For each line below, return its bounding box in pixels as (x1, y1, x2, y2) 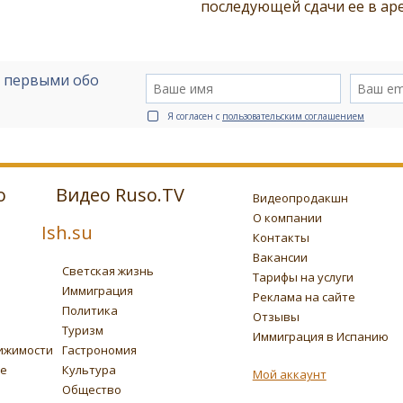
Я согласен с (167, 110, 222, 123)
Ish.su (41, 220, 93, 246)
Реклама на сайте (252, 289, 355, 306)
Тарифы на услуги (252, 269, 354, 286)
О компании (252, 210, 322, 227)
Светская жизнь (61, 263, 154, 280)
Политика (61, 302, 118, 319)
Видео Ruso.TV (56, 183, 184, 208)
